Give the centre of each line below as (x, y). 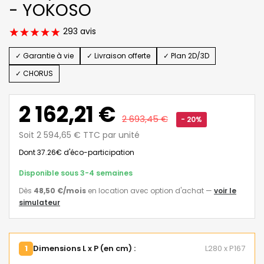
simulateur (39, 202)
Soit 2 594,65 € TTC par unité (79, 135)
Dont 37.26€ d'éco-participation (77, 152)
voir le (225, 190)
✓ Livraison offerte (118, 55)
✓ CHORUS (34, 73)
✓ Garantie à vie (44, 55)
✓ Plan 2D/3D (186, 55)
